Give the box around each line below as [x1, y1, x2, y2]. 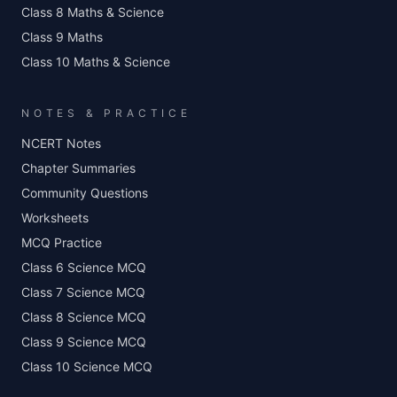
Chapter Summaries [21, 160, 136, 175]
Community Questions [21, 185, 148, 200]
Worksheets [21, 210, 89, 225]
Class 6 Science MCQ [21, 260, 146, 275]
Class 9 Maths [21, 29, 103, 44]
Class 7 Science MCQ [21, 284, 145, 300]
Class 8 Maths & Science [21, 4, 164, 19]
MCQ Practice [21, 235, 102, 250]
